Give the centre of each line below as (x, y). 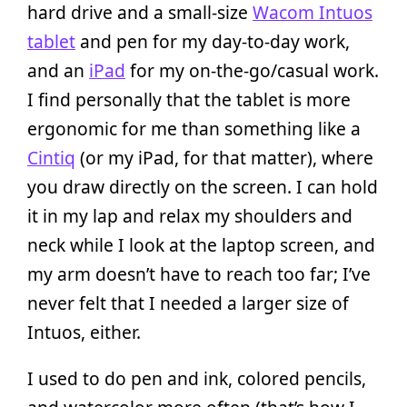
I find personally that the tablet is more (189, 99)
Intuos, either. (84, 332)
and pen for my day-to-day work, (213, 41)
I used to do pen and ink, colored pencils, (197, 378)
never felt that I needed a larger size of (188, 303)
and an (58, 70)
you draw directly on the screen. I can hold (203, 186)
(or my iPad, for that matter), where (224, 157)
